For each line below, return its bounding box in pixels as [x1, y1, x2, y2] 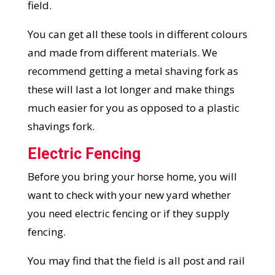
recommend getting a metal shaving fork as [27, 64, 238, 79]
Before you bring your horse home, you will [27, 169, 237, 184]
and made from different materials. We [27, 45, 217, 60]
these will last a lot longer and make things [27, 82, 234, 97]
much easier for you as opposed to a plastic [27, 101, 239, 115]
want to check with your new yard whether [27, 188, 231, 203]
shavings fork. [27, 119, 95, 134]
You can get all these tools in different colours [27, 27, 247, 42]
